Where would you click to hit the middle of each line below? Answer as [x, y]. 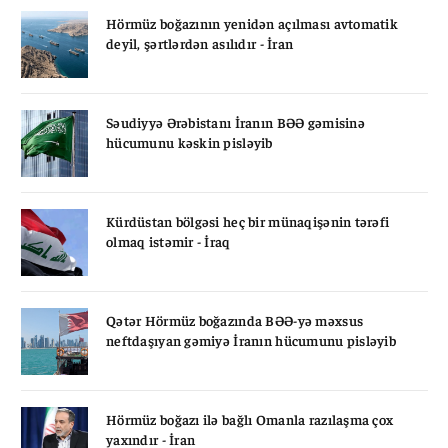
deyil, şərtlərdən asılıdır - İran [200, 42]
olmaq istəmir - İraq [168, 240]
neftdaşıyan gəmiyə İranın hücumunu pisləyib [251, 339]
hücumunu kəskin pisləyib [189, 141]
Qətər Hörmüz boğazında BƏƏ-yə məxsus [235, 319]
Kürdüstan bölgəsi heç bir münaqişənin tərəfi [248, 220]
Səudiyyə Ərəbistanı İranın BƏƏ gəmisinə [235, 121]
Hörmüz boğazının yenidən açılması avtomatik [252, 22]
